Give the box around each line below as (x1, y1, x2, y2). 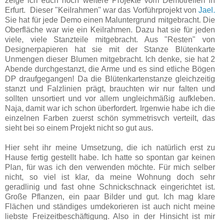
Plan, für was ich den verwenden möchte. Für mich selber (5, 163, 215, 172)
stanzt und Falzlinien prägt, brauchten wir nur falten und (5, 84, 215, 93)
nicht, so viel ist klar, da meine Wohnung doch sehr (5, 173, 215, 182)
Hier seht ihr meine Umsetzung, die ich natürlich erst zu (5, 143, 215, 152)
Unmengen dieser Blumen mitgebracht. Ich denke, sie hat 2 (5, 55, 215, 64)
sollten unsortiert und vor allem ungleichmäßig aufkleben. (5, 94, 215, 103)
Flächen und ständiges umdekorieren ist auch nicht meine (5, 202, 215, 211)
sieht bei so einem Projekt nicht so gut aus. (5, 124, 155, 133)
